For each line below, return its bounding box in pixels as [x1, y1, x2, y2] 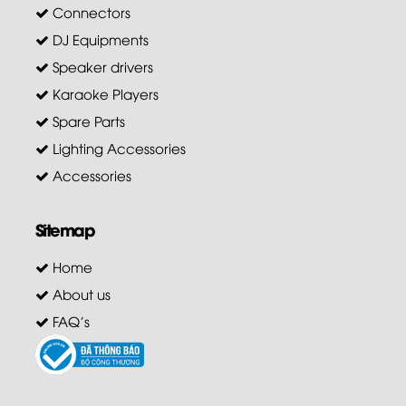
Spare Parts [48, 111, 125, 130]
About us [48, 284, 111, 303]
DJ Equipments [48, 29, 149, 48]
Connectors [48, 2, 130, 21]
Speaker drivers [48, 56, 153, 75]
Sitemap [34, 216, 95, 241]
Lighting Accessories [48, 138, 186, 157]
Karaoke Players [48, 83, 159, 102]
